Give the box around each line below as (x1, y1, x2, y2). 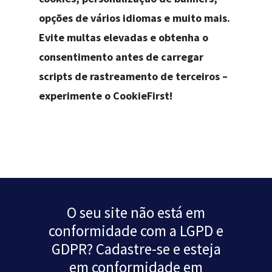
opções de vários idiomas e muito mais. (39, 11, 231, 25)
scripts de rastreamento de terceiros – (39, 69, 228, 84)
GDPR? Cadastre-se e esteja (51, 239, 221, 259)
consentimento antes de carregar (39, 50, 204, 64)
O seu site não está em (67, 202, 205, 222)
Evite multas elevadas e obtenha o (39, 30, 209, 45)
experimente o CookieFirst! (39, 89, 173, 103)
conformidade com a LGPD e (49, 220, 223, 240)
